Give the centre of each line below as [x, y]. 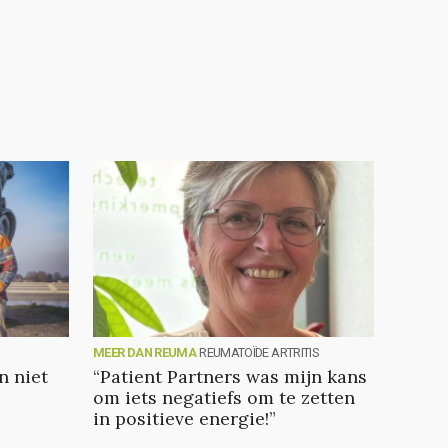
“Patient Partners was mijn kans [230, 377]
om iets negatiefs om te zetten [224, 398]
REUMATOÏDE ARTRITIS [259, 353]
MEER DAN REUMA [145, 353]
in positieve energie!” [184, 419]
